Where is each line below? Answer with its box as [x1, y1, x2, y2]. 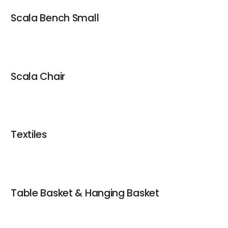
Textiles [11, 127, 47, 142]
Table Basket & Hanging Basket [11, 186, 159, 201]
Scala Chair [11, 69, 65, 83]
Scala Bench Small [11, 10, 99, 25]
